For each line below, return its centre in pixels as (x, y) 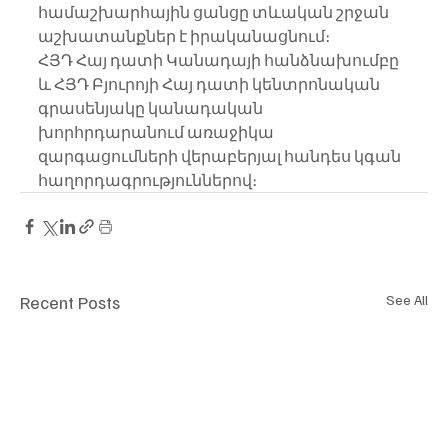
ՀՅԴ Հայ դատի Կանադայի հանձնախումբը (220, 60)
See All (407, 300)
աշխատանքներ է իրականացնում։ (184, 36)
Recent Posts (70, 302)
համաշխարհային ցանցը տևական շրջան (215, 12)
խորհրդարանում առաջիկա (157, 132)
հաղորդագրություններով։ (147, 180)
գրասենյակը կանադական (152, 108)
